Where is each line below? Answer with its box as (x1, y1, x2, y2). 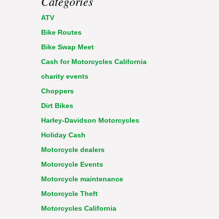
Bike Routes (41, 28, 82, 36)
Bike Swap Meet (41, 43, 94, 51)
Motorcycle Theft (41, 189, 98, 197)
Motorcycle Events (41, 160, 103, 168)
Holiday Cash (41, 131, 86, 139)
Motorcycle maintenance (41, 175, 123, 183)
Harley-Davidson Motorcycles (41, 116, 139, 124)
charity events (41, 72, 88, 80)
